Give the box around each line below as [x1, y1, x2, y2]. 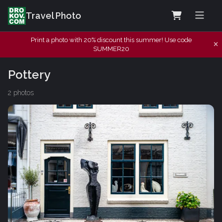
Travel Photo [26, 10, 81, 21]
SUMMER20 [93, 45, 129, 53]
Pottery [8, 67, 51, 82]
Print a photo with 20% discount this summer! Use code [30, 36, 192, 44]
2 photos [8, 88, 34, 97]
